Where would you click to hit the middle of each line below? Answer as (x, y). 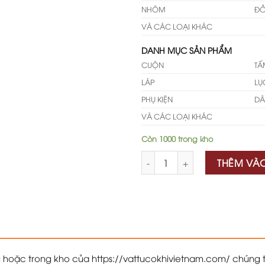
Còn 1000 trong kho (177, 138)
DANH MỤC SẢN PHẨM (187, 50)
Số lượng (159, 157)
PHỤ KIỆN (157, 99)
